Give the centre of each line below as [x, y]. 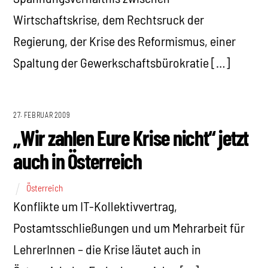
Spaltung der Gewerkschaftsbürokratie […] [122, 63]
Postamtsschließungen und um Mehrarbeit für [129, 228]
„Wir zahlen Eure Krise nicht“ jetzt [131, 137]
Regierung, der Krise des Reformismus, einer [125, 41]
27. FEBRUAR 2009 [42, 115]
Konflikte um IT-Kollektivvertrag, [95, 206]
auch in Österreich [77, 160]
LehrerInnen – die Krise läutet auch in [107, 249]
